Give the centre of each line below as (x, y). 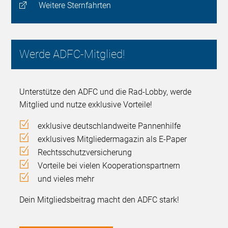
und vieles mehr (66, 179)
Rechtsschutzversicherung (85, 152)
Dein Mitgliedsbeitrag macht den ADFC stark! (99, 199)
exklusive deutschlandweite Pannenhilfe (109, 126)
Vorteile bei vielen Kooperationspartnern (109, 165)
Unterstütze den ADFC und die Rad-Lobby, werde (106, 92)
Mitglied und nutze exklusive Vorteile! (86, 104)
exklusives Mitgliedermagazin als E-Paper (112, 139)
